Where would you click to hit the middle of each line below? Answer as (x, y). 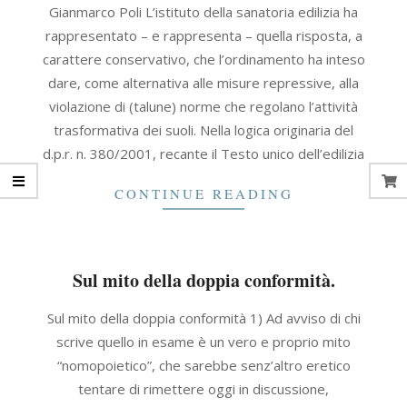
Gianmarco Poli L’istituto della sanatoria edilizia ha (203, 12)
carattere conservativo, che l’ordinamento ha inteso (203, 59)
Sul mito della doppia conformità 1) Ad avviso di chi (203, 318)
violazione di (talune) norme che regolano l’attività (203, 106)
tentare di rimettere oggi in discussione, (203, 389)
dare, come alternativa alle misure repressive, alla (203, 83)
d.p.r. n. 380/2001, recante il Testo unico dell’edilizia (203, 154)
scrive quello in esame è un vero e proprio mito (203, 342)
